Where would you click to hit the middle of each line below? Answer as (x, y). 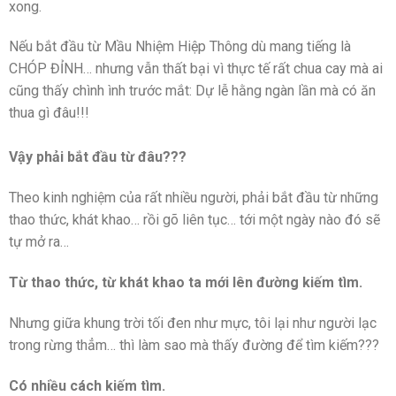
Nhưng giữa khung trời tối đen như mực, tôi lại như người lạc (193, 323)
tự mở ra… (39, 242)
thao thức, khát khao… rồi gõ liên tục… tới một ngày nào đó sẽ (194, 220)
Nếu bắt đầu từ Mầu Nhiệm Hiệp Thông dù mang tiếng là (180, 47)
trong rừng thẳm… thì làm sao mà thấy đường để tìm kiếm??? (194, 345)
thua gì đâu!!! (49, 113)
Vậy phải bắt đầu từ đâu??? (98, 157)
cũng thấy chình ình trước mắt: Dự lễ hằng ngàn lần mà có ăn (192, 91)
